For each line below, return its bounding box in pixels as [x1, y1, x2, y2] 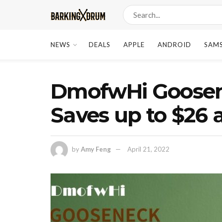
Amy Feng [81, 145, 111, 153]
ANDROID [158, 41, 191, 49]
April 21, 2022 [127, 145, 169, 153]
